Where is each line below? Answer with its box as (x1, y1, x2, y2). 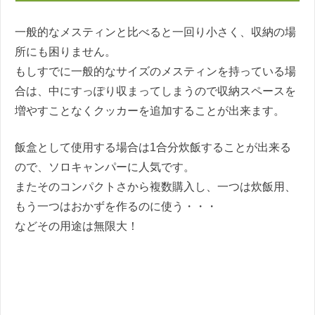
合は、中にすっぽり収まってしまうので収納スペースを (15, 84, 296, 97)
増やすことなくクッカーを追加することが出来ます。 (15, 104, 285, 117)
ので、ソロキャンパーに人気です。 (15, 160, 195, 173)
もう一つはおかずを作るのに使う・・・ (15, 200, 217, 212)
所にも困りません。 (15, 45, 116, 58)
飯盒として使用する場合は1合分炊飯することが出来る (15, 141, 291, 153)
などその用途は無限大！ (15, 219, 139, 232)
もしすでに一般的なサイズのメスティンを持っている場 (15, 65, 296, 77)
